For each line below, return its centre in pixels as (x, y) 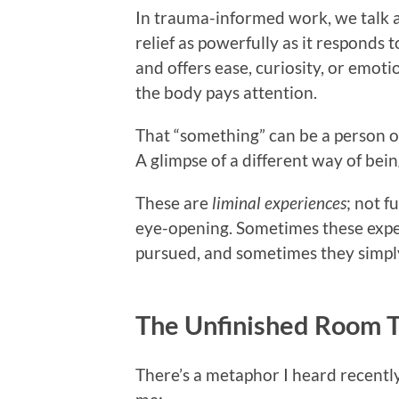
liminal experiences (279, 202)
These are (174, 202)
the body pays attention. (226, 92)
